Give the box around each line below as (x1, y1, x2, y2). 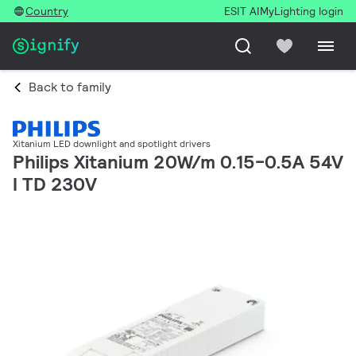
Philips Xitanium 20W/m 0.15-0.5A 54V (13, 149, 343, 175)
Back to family (29, 79, 111, 95)
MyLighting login (260, 4, 343, 18)
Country (25, 4, 68, 18)
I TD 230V (13, 172, 97, 197)
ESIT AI (224, 4, 260, 18)
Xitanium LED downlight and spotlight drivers (13, 137, 211, 150)
